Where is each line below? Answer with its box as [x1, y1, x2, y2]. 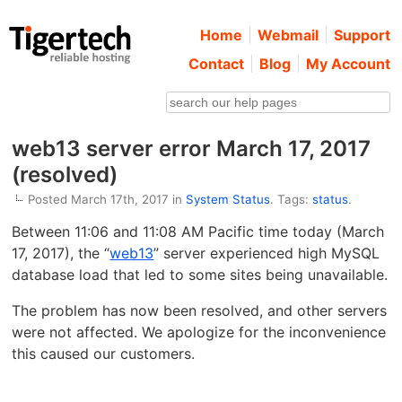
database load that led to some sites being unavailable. [12, 266, 389, 284]
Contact [188, 55, 244, 73]
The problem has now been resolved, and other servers [12, 301, 388, 320]
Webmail [257, 26, 319, 44]
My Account [305, 55, 390, 73]
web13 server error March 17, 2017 [12, 135, 371, 162]
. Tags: [270, 192, 313, 207]
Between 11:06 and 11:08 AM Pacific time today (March [12, 223, 385, 241]
